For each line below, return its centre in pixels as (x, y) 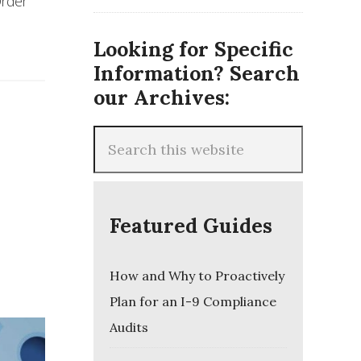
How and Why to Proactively (197, 276)
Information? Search (197, 73)
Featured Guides (191, 226)
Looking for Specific (193, 49)
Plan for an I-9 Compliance (193, 301)
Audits (129, 327)
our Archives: (162, 98)
